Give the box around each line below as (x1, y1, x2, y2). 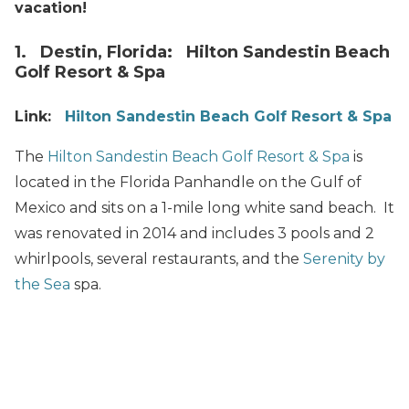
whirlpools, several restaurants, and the (15, 250, 303, 268)
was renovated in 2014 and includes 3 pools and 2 (15, 225, 374, 243)
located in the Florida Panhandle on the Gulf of (15, 173, 362, 192)
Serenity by (303, 250, 385, 268)
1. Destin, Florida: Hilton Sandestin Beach (15, 42, 390, 63)
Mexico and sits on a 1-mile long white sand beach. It (15, 199, 394, 217)
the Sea (15, 276, 70, 294)
